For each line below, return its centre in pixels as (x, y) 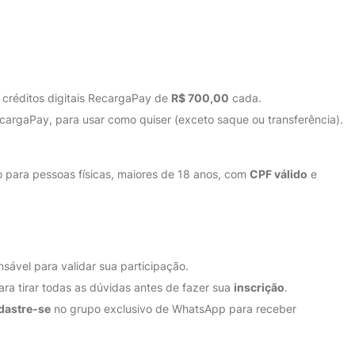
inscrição (259, 287)
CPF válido (279, 174)
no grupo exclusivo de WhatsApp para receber (174, 309)
